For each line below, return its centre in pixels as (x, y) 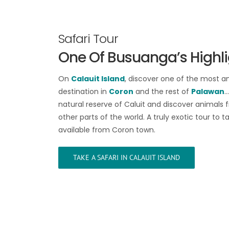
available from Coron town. (107, 130)
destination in (84, 92)
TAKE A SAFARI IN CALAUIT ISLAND (127, 158)
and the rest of (163, 92)
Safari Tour (88, 39)
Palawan (208, 92)
